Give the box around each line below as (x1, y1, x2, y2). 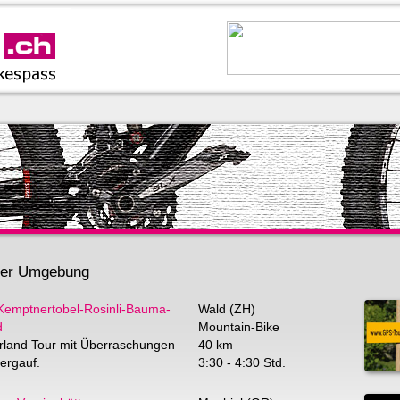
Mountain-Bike (198, 320, 279, 334)
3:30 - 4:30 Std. (198, 355, 286, 370)
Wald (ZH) (198, 302, 255, 316)
